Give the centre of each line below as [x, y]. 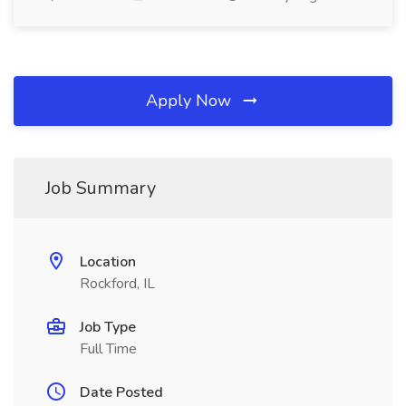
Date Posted [121, 392]
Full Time [108, 349]
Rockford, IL [117, 284]
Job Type [108, 327]
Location [108, 262]
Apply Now [191, 101]
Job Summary [101, 188]
